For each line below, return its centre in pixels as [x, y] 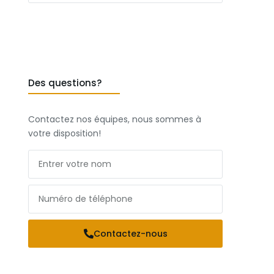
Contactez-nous [130, 234]
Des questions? [65, 83]
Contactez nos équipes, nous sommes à [115, 119]
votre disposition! [65, 133]
